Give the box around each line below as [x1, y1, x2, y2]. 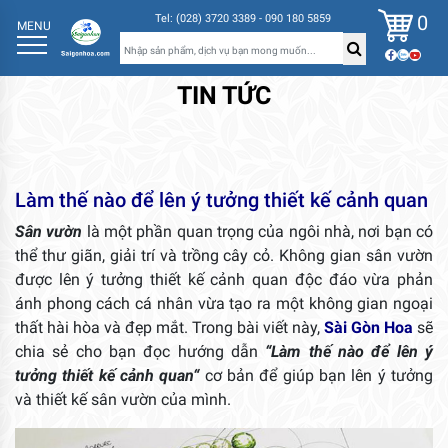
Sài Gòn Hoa [324, 318, 413, 338]
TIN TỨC [177, 81, 271, 111]
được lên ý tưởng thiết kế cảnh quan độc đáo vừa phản [15, 270, 433, 290]
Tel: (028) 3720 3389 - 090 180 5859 [154, 12, 331, 26]
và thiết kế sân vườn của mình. [15, 390, 231, 410]
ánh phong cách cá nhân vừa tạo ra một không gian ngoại [15, 294, 433, 314]
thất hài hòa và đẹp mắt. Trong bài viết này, [15, 318, 324, 338]
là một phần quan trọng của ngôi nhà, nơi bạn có [82, 222, 434, 242]
